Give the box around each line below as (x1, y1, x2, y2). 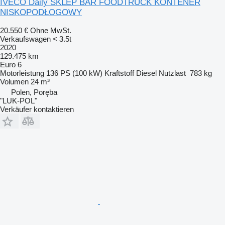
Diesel (136, 68, 157, 77)
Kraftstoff (104, 68, 134, 77)
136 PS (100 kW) (46, 68, 102, 77)
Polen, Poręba (11, 87, 57, 96)
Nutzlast (159, 68, 186, 77)
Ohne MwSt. (30, 26, 71, 35)
